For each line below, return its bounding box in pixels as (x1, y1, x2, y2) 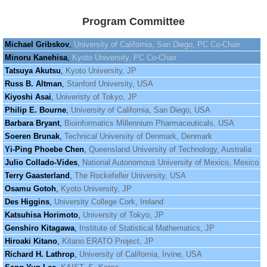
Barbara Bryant (4, 119, 60, 128)
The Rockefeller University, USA (74, 171, 186, 180)
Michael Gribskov (4, 40, 69, 49)
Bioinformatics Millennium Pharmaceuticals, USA (64, 119, 234, 128)
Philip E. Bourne (4, 105, 66, 114)
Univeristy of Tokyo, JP (55, 92, 137, 101)
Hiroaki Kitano (4, 237, 57, 246)
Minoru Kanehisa (4, 53, 67, 62)
